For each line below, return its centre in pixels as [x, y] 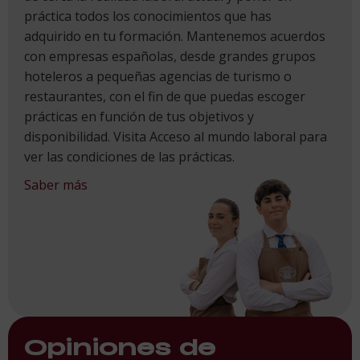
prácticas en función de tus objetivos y [139, 116]
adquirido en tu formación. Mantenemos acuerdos [175, 36]
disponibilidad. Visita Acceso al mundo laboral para [176, 136]
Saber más [56, 184]
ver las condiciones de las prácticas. [129, 156]
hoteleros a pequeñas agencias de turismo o [158, 76]
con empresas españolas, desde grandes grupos [170, 56]
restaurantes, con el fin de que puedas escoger [165, 96]
